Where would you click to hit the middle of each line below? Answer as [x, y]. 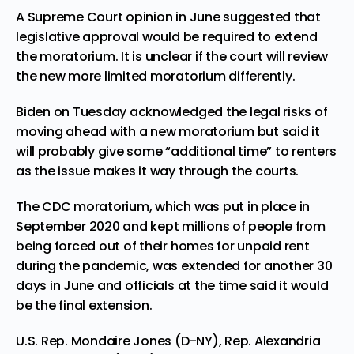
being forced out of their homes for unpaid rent [163, 246]
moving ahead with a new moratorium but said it [168, 131]
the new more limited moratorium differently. [156, 76]
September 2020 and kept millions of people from [171, 226]
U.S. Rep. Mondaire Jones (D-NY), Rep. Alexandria [168, 341]
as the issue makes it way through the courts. [158, 171]
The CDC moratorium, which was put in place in [163, 206]
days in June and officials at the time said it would [172, 285]
